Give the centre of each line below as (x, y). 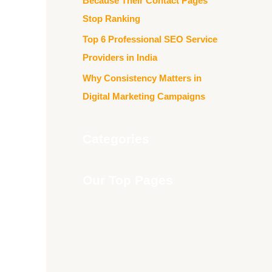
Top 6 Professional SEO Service (150, 39)
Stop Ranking (111, 19)
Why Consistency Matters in (142, 78)
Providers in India (120, 57)
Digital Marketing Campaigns (144, 96)
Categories (116, 138)
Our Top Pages (128, 180)
